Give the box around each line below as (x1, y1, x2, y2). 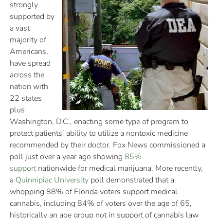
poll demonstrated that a (89, 174, 174, 185)
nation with (10, 81, 48, 92)
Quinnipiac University (16, 174, 89, 185)
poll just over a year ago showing (10, 151, 125, 162)
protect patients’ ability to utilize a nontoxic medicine (10, 127, 188, 139)
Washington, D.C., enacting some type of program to (10, 116, 188, 127)
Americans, (10, 46, 48, 57)
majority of (10, 34, 46, 45)
